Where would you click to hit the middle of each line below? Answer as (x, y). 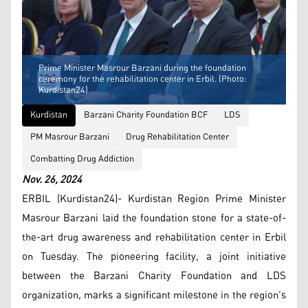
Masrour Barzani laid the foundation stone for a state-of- (154, 218)
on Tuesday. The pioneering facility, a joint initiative (154, 256)
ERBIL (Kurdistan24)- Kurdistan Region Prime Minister (154, 199)
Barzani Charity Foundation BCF (146, 115)
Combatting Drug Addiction (82, 159)
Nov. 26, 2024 (52, 179)
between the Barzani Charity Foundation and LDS (154, 276)
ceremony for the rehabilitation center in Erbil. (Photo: (143, 79)
